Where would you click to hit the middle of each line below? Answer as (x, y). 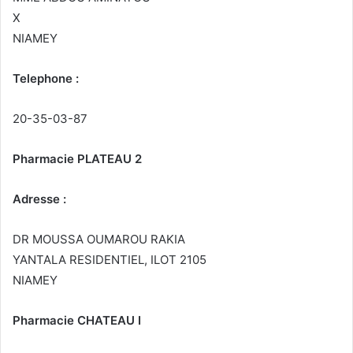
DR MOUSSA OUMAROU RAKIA (99, 240)
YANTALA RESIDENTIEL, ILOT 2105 (110, 260)
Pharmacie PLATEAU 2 (77, 159)
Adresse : (39, 199)
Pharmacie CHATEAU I (77, 321)
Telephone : (46, 79)
